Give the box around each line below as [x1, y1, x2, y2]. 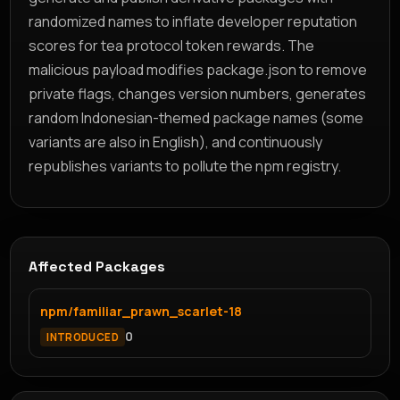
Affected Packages [29, 256, 166, 276]
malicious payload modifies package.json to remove [29, 59, 368, 79]
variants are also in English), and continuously [29, 131, 323, 152]
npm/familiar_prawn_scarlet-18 [40, 302, 243, 320]
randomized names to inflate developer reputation [29, 11, 358, 31]
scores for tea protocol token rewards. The [29, 35, 315, 55]
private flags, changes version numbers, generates [29, 83, 367, 104]
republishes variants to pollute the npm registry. [29, 155, 342, 176]
